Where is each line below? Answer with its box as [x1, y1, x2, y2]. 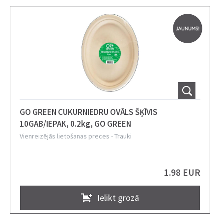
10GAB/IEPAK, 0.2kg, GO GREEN [20, 118, 131, 129]
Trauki [114, 132, 132, 140]
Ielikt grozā [97, 192, 139, 203]
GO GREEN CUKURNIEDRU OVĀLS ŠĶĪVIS [20, 107, 158, 117]
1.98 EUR [164, 166, 200, 178]
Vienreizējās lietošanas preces [20, 132, 110, 140]
